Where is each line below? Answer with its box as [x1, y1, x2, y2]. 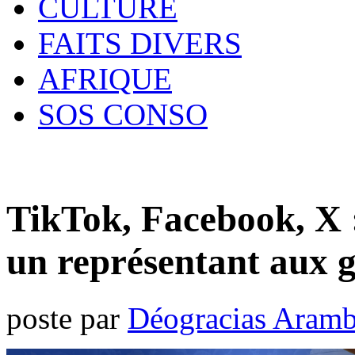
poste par [6, 300, 128, 335]
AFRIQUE [38, 62, 172, 96]
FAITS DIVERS [38, 26, 242, 60]
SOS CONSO [38, 97, 208, 132]
